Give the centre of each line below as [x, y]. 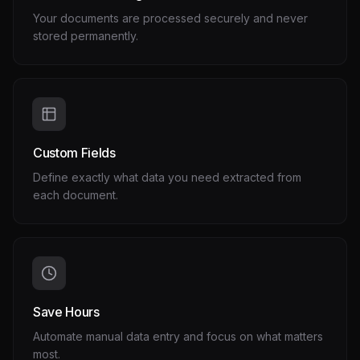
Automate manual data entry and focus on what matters [178, 336]
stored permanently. [86, 36]
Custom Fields [74, 153]
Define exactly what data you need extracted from [167, 177]
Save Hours [66, 312]
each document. [76, 195]
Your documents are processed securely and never [170, 18]
